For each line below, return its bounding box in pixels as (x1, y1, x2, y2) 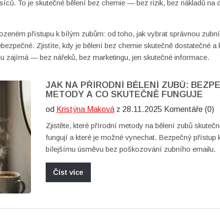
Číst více (53, 168, 83, 176)
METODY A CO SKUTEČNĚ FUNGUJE (45, 89, 203, 99)
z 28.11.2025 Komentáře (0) (114, 105, 214, 113)
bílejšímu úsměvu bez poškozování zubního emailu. (45, 145, 216, 153)
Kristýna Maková (56, 105, 114, 113)
